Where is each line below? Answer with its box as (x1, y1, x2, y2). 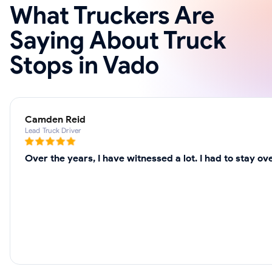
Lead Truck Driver (25, 126, 81, 135)
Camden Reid (25, 114, 86, 125)
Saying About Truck (10, 25, 226, 55)
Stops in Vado (10, 50, 159, 80)
